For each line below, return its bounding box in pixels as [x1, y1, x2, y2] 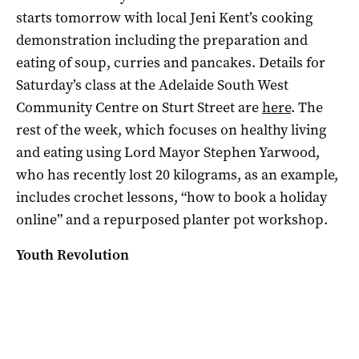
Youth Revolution [16, 244, 129, 264]
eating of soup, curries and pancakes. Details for [16, 52, 325, 72]
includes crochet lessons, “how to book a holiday [16, 187, 327, 207]
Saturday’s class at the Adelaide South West [16, 75, 288, 95]
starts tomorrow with [16, 7, 153, 27]
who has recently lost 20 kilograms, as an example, [16, 164, 338, 184]
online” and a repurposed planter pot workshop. [16, 209, 328, 229]
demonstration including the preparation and [16, 30, 308, 50]
